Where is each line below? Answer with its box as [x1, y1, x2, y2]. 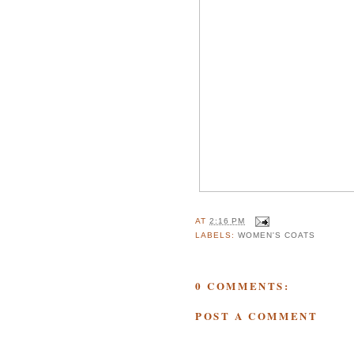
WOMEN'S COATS [238, 231, 316, 240]
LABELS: [195, 231, 239, 240]
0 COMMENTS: [195, 278, 290, 294]
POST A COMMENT [195, 307, 318, 323]
